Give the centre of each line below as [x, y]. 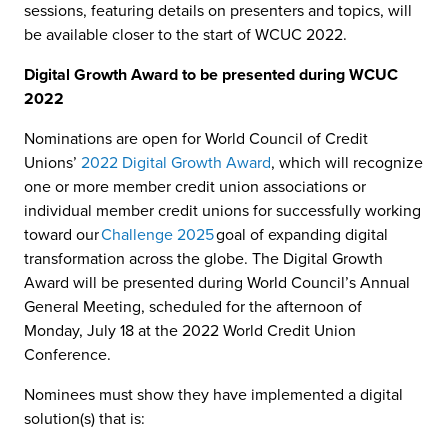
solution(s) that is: [84, 419]
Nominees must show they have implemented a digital [213, 395]
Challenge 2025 [157, 235]
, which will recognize [347, 163]
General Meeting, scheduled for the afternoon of [193, 307]
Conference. [70, 355]
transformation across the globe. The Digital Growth [203, 259]
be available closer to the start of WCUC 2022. [185, 35]
